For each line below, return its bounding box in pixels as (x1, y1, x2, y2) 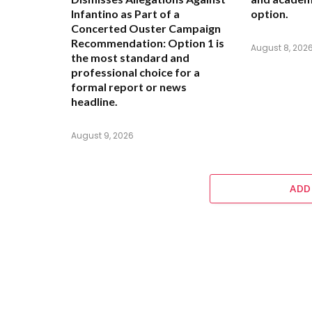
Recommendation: (71, 36, 166, 50)
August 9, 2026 (71, 130, 134, 142)
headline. (71, 95, 118, 109)
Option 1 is (166, 36, 224, 50)
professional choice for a (71, 65, 200, 79)
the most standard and (71, 51, 189, 65)
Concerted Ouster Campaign (71, 22, 221, 36)
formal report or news (71, 80, 187, 94)
